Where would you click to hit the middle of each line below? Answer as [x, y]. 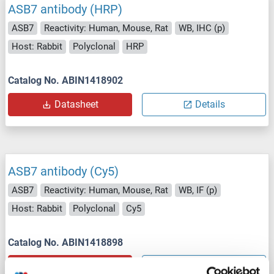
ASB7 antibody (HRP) [65, 9]
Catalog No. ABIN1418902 [65, 80]
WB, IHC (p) [202, 28]
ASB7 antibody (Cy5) [63, 171]
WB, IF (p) [198, 190]
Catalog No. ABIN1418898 [65, 242]
